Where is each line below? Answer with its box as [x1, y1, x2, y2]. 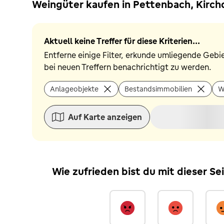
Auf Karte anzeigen [68, 112, 142, 122]
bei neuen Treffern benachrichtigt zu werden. [44, 62, 211, 72]
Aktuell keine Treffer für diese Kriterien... [44, 36, 200, 46]
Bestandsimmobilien [124, 84, 192, 93]
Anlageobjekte [50, 84, 98, 93]
